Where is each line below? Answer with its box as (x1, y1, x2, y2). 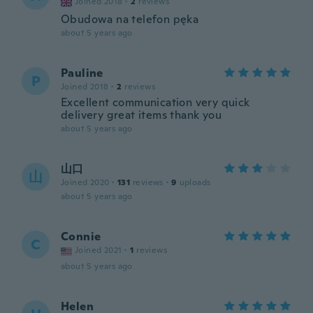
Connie (61, 229, 101, 244)
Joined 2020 (61, 177, 110, 188)
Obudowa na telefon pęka (61, 12, 199, 27)
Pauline (61, 66, 103, 80)
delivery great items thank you (61, 108, 221, 122)
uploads (179, 177, 211, 188)
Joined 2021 (75, 245, 122, 256)
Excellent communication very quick (61, 95, 250, 110)
